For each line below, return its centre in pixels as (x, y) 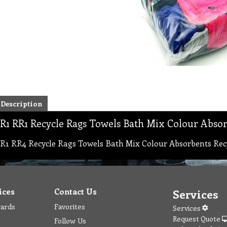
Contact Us (75, 191)
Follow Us (70, 220)
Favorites (70, 206)
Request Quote (197, 219)
